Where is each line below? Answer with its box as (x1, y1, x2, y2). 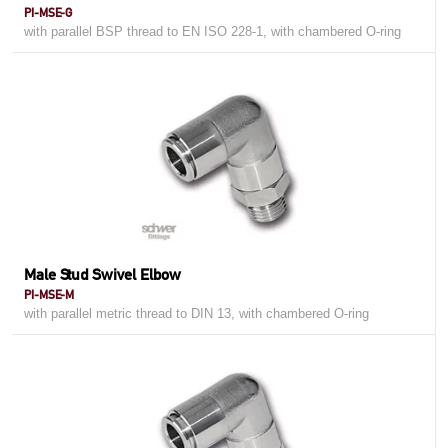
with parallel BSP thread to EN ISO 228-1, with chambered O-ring (24, 24, 401, 39)
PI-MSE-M (24, 287, 74, 302)
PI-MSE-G (24, 5, 72, 20)
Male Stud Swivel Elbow (24, 265, 181, 284)
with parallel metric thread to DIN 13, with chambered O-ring (24, 306, 369, 321)
